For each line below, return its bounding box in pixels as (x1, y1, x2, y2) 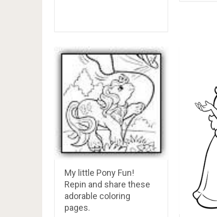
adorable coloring (64, 191, 130, 201)
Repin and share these (64, 179, 150, 190)
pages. (64, 202, 90, 213)
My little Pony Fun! (64, 168, 134, 178)
